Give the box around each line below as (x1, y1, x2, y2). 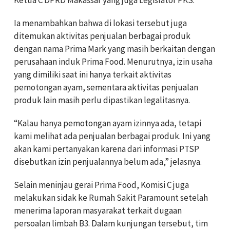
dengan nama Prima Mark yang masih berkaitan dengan (14, 43, 215, 55)
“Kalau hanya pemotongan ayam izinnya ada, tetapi (14, 118, 201, 129)
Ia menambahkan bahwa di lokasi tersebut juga (14, 17, 187, 29)
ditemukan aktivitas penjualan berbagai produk (14, 30, 190, 42)
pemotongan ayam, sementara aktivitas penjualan (14, 82, 198, 93)
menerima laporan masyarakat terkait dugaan (14, 205, 182, 217)
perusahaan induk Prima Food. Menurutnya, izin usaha (14, 56, 213, 68)
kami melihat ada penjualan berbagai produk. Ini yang (14, 130, 210, 142)
